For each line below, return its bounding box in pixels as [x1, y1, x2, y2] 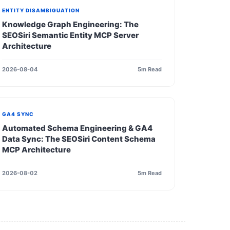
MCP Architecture [2, 145, 71, 155]
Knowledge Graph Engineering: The [2, 20, 139, 29]
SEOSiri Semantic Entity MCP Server [2, 30, 139, 40]
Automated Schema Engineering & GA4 [2, 123, 152, 133]
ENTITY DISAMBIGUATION [2, 7, 80, 13]
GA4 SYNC [2, 111, 34, 117]
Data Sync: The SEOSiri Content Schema [2, 134, 156, 144]
